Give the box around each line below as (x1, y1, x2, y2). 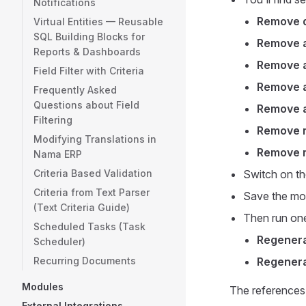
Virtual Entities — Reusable (33, 16, 163, 27)
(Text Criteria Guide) (33, 201, 130, 213)
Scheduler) (33, 236, 85, 247)
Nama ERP (33, 148, 82, 160)
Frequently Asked (33, 84, 117, 96)
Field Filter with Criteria (33, 65, 144, 76)
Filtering (33, 114, 72, 126)
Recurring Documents (33, 255, 136, 266)
